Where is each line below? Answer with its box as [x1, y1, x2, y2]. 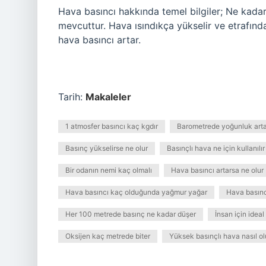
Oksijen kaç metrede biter [65, 232, 150, 240]
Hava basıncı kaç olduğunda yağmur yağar [65, 188, 207, 197]
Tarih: [58, 91, 85, 103]
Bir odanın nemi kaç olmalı [65, 166, 152, 175]
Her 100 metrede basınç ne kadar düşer [65, 210, 196, 218]
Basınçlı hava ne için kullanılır [167, 144, 265, 153]
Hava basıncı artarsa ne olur [171, 166, 264, 175]
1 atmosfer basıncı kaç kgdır [65, 122, 158, 131]
